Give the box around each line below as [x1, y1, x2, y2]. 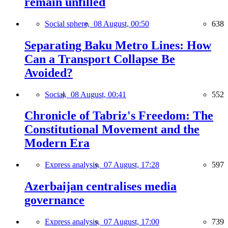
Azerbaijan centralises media [24, 180, 177, 193]
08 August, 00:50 [94, 19, 149, 28]
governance [24, 193, 84, 207]
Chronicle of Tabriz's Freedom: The [24, 109, 213, 123]
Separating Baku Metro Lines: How [24, 38, 211, 52]
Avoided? [24, 66, 73, 79]
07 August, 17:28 [104, 160, 159, 169]
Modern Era [24, 136, 90, 150]
